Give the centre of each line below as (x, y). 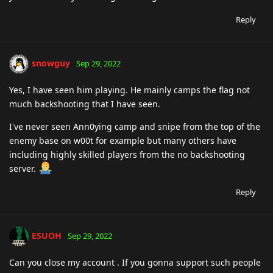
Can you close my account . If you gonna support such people (135, 262)
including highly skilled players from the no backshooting (127, 154)
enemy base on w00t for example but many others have (123, 140)
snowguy (51, 63)
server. (24, 168)
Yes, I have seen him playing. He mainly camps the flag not (129, 90)
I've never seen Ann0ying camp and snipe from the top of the (135, 126)
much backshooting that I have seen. (85, 104)
